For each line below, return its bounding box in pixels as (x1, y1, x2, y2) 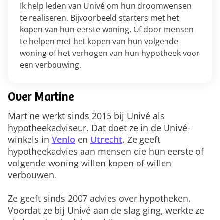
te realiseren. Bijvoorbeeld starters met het (20, 12, 179, 23)
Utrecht (90, 134, 122, 145)
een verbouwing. (20, 59, 81, 70)
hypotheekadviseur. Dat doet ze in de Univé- (8, 122, 190, 134)
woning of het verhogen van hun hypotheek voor (20, 48, 200, 58)
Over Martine (8, 92, 74, 104)
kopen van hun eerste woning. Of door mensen (20, 24, 193, 35)
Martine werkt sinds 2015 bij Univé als (8, 110, 165, 122)
